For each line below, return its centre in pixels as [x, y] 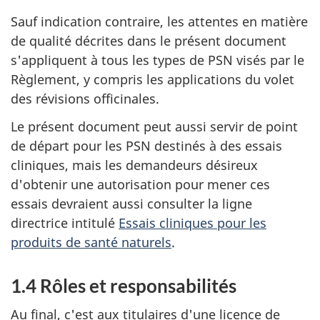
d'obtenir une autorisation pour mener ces [140, 184]
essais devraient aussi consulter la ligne [131, 203]
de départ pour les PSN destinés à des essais [146, 145]
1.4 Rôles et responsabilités [124, 285]
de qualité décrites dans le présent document [149, 41]
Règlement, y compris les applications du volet [152, 79]
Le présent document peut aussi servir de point [154, 126]
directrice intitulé [65, 222]
